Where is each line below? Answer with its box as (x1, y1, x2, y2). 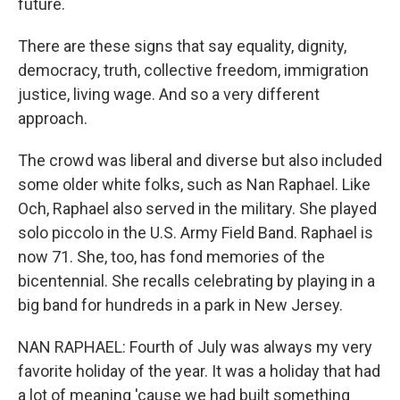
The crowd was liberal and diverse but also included (18, 151, 382, 170)
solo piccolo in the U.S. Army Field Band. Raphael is (18, 223, 373, 242)
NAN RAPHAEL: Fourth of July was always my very (18, 337, 372, 356)
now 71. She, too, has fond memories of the (18, 247, 325, 266)
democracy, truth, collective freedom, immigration (18, 61, 369, 79)
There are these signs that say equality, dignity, (18, 37, 346, 55)
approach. (18, 109, 87, 128)
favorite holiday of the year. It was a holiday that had (18, 362, 380, 380)
